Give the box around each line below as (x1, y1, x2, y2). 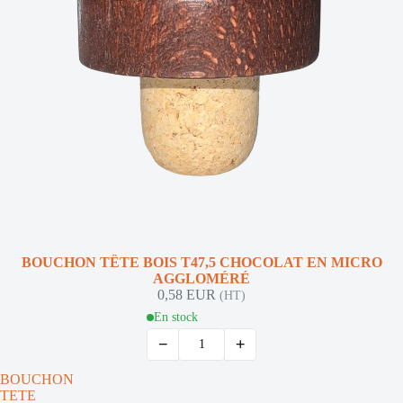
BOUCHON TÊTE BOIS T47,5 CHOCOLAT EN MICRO (21, 255, 382, 270)
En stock (154, 310, 198, 324)
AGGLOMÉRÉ (153, 271, 250, 286)
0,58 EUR (157, 287, 219, 302)
